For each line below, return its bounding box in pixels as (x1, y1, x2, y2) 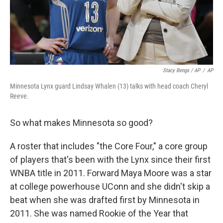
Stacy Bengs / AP (163, 67, 200, 74)
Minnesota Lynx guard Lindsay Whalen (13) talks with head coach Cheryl (10, 82, 208, 90)
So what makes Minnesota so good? (10, 117, 153, 128)
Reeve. (10, 92, 29, 100)
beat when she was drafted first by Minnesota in (10, 195, 200, 205)
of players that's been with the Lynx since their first (10, 154, 211, 165)
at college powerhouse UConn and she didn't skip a (10, 181, 210, 192)
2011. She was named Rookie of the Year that (10, 208, 188, 219)
